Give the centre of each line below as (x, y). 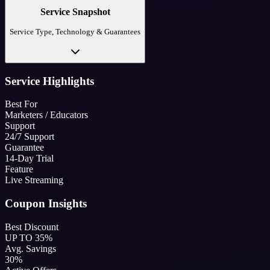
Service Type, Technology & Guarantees (75, 31)
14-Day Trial (29, 159)
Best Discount (32, 227)
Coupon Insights (46, 204)
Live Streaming (34, 180)
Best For (21, 104)
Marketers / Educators (46, 115)
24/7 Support (30, 137)
